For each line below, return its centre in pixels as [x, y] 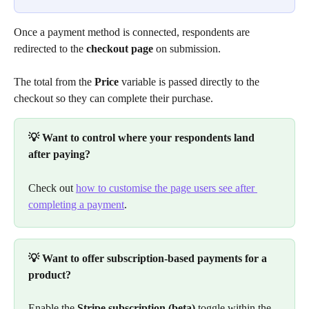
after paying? [59, 154]
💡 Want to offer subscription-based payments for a [149, 258]
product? [50, 275]
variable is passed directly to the [190, 82]
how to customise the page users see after [167, 188]
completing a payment [76, 204]
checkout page [120, 48]
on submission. [187, 48]
